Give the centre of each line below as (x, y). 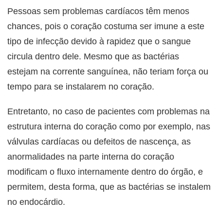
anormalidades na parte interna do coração (91, 157)
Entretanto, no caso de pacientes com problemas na (109, 112)
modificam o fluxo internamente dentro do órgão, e (105, 172)
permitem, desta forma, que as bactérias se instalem (109, 187)
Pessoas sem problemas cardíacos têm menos (98, 11)
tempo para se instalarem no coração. (81, 87)
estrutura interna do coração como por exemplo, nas (109, 127)
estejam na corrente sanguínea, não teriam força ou (108, 72)
